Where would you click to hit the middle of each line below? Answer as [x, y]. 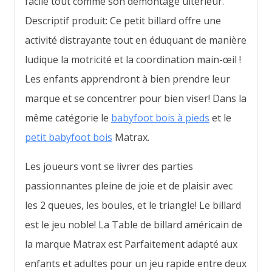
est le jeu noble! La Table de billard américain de [134, 224]
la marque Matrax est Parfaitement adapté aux [131, 244]
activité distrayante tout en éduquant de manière [136, 40]
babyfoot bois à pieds [160, 117]
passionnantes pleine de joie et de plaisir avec [129, 185]
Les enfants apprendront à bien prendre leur [127, 79]
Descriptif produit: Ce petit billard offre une [123, 20]
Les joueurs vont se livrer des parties [109, 166]
